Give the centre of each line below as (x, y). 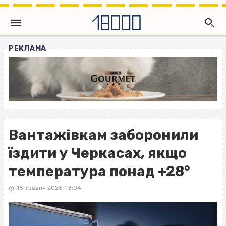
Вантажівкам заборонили (103, 135)
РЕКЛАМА (27, 49)
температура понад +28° (99, 172)
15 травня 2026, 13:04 (49, 188)
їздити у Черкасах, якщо (98, 153)
